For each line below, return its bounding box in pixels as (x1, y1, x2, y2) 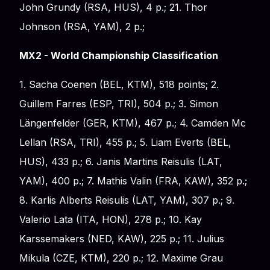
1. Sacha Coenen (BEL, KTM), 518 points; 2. (19, 78, 219, 90)
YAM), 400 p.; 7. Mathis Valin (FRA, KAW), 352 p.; (19, 174, 247, 187)
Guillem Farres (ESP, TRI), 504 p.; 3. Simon (19, 97, 218, 110)
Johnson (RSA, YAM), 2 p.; (19, 20, 145, 33)
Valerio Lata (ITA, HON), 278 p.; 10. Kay (19, 213, 202, 225)
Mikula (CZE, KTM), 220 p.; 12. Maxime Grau (19, 251, 223, 264)
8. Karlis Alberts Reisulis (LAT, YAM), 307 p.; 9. (19, 193, 234, 206)
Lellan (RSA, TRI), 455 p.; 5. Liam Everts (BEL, (19, 136, 231, 148)
